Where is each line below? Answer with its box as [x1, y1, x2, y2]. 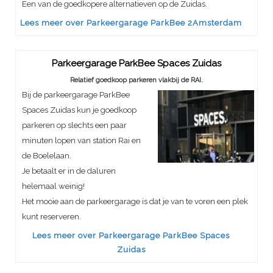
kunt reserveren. [22, 212, 81, 222]
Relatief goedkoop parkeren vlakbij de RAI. [70, 76, 203, 85]
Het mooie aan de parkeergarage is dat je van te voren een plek [22, 197, 248, 207]
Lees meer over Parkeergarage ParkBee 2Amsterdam [20, 18, 243, 28]
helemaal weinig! [22, 182, 85, 191]
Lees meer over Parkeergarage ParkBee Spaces [32, 231, 230, 241]
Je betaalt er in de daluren [22, 166, 116, 176]
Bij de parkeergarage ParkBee [22, 90, 130, 100]
